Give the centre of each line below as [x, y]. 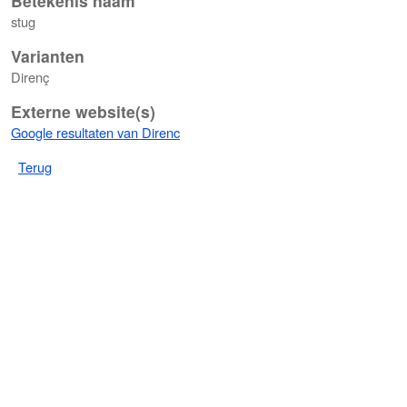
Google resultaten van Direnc [95, 132]
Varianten [48, 56]
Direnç [30, 77]
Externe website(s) [83, 111]
